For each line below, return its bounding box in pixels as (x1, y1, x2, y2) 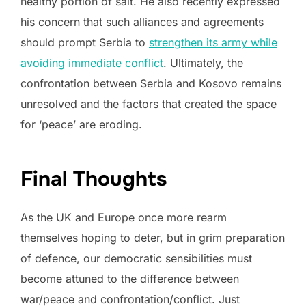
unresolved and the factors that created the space (20, 96, 277, 111)
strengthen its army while (149, 35, 277, 49)
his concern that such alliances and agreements (20, 14, 264, 29)
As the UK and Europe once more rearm (20, 210, 227, 224)
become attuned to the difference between (20, 271, 239, 286)
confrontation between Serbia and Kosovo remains (20, 76, 281, 90)
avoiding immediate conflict (20, 55, 163, 70)
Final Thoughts (20, 165, 167, 192)
